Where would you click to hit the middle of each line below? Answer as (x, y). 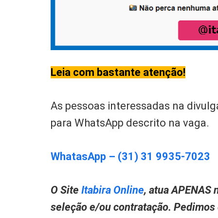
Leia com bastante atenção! (118, 73)
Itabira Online (113, 190)
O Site (65, 190)
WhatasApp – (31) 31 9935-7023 (131, 157)
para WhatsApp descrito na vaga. (130, 123)
